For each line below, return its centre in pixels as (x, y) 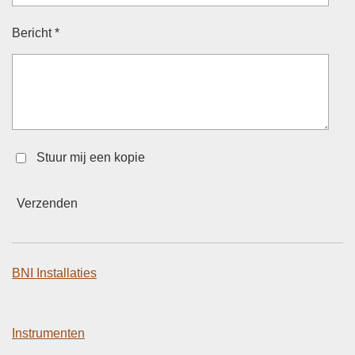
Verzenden (47, 204)
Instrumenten (48, 333)
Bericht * (36, 32)
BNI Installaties (54, 273)
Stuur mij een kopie (90, 157)
